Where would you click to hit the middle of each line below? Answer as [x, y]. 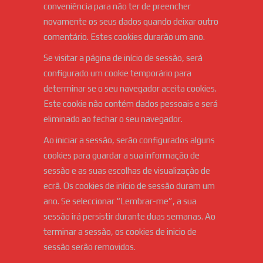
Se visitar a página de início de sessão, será [123, 58]
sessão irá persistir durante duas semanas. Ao [129, 217]
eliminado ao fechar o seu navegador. [113, 119]
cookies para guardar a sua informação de [122, 156]
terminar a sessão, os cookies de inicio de [120, 232]
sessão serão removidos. [90, 247]
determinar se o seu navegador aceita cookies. [130, 89]
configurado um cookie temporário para [117, 73]
